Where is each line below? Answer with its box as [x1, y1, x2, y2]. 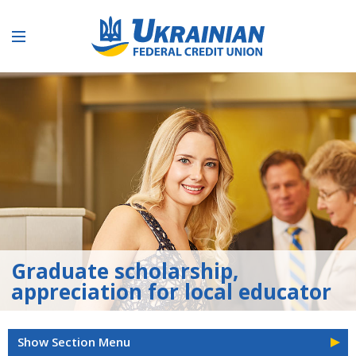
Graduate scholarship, [10, 257, 238, 285]
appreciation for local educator [10, 277, 331, 306]
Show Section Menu [17, 334, 130, 350]
